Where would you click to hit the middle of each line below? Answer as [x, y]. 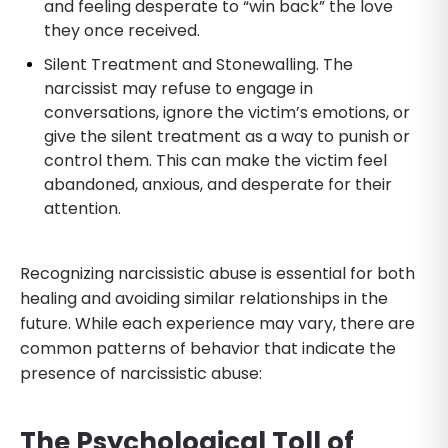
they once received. [122, 30]
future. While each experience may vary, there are [217, 323]
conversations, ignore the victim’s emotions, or [227, 112]
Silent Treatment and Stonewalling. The [198, 64]
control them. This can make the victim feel [215, 160]
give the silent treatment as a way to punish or [227, 136]
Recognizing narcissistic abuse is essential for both [217, 273]
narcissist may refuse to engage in [178, 88]
